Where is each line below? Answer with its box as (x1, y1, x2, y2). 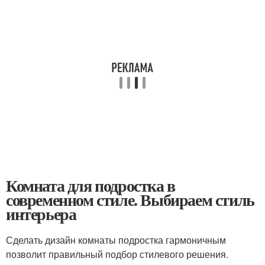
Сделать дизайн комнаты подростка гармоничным (6, 233, 226, 247)
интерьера (6, 202, 76, 226)
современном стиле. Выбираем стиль (6, 188, 254, 212)
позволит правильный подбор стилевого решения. (6, 247, 228, 261)
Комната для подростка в (6, 173, 175, 198)
